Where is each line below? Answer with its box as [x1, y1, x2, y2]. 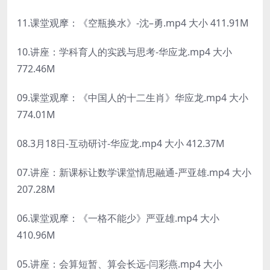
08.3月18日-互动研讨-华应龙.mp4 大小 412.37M [17, 136, 225, 150]
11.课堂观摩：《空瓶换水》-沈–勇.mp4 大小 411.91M [17, 16, 249, 30]
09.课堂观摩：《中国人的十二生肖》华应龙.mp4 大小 [17, 90, 248, 104]
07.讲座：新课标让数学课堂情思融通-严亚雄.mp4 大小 [17, 165, 251, 179]
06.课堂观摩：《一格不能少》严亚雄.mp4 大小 [17, 211, 219, 225]
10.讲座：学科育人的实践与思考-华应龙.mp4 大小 [17, 45, 232, 58]
